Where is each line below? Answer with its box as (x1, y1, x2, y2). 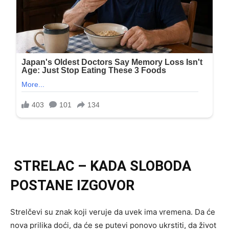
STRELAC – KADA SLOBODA (10, 158, 191, 175)
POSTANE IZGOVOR (10, 177, 134, 194)
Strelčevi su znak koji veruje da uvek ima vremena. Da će (10, 207, 215, 217)
